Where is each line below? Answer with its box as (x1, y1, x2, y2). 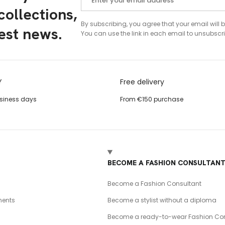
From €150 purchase (120, 94, 183, 103)
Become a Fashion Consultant (107, 179, 201, 188)
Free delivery (120, 76, 164, 87)
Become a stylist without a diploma (107, 195, 216, 204)
